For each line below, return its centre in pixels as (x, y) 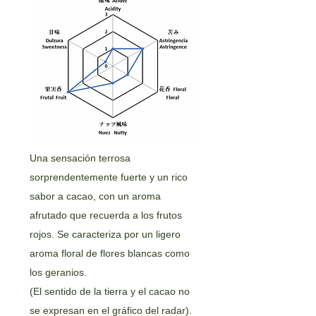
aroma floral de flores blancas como (110, 253)
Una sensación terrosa (80, 158)
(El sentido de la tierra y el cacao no (110, 291)
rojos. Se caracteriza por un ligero (105, 234)
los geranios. (58, 272)
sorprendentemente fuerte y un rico (109, 177)
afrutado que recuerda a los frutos (106, 215)
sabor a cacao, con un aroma (95, 196)
